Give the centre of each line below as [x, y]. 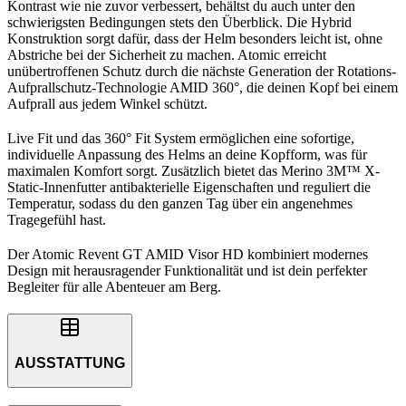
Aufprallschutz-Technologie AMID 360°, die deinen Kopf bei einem [203, 87]
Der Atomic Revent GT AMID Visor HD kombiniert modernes [188, 254]
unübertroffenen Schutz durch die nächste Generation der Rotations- [202, 71]
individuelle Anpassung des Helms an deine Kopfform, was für [187, 154]
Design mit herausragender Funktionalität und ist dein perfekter [187, 270]
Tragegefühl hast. [57, 219]
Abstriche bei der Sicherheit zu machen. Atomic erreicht [167, 54]
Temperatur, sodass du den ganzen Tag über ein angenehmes [180, 203]
